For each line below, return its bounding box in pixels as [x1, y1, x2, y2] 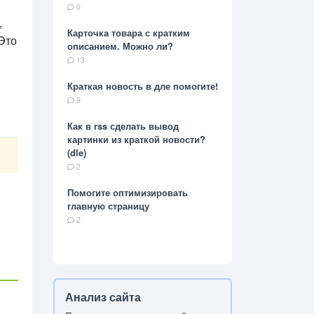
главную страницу [67, 199, 149, 213]
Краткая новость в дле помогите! [67, 79, 218, 93]
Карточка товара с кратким [67, 26, 190, 40]
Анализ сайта [65, 289, 141, 306]
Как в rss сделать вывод [67, 119, 179, 133]
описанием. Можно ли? [67, 39, 173, 53]
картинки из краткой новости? [67, 132, 205, 146]
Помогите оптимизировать [67, 186, 188, 200]
